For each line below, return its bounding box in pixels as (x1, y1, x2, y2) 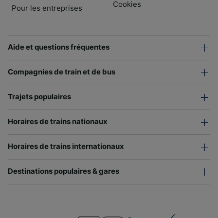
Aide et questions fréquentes (8, 42, 109, 52)
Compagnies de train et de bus (8, 67, 115, 76)
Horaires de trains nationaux (8, 116, 108, 126)
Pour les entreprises (12, 3, 82, 13)
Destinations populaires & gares (8, 166, 119, 176)
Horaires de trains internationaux (8, 141, 124, 151)
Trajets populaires (8, 91, 71, 101)
